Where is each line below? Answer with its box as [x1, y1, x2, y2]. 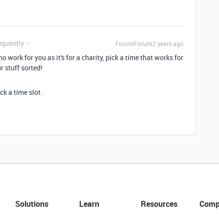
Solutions [15, 198, 48, 209]
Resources [140, 198, 177, 209]
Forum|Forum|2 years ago [115, 40, 183, 47]
